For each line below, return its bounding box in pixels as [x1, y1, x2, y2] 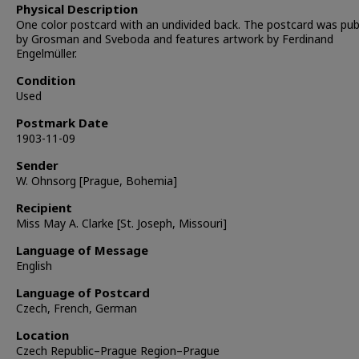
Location [16, 327, 69, 344]
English [16, 258, 52, 274]
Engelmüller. [16, 46, 77, 62]
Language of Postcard [16, 284, 150, 301]
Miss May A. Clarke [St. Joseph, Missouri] [16, 216, 227, 232]
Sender [16, 157, 58, 174]
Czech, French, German [16, 301, 137, 317]
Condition [16, 72, 75, 89]
